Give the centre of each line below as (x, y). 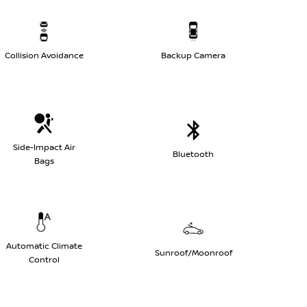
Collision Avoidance (44, 56)
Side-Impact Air (44, 147)
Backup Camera (193, 56)
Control (44, 260)
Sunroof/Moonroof (193, 253)
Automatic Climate (44, 246)
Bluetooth (193, 154)
